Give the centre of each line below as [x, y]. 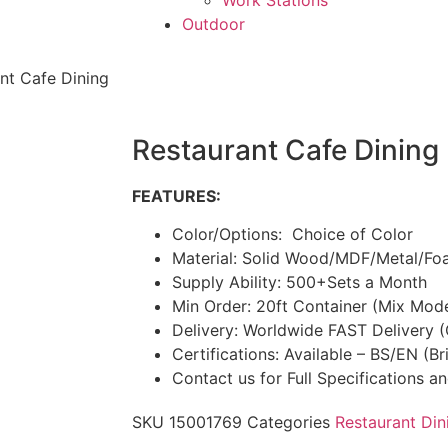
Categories [288, 422]
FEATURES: [176, 196]
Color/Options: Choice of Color [292, 234]
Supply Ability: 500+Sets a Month [299, 282]
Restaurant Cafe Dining [285, 150]
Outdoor [213, 24]
